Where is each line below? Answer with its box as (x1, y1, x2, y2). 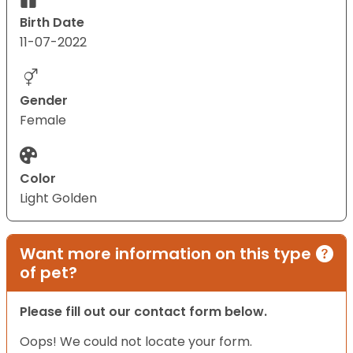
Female (20, 110, 66, 129)
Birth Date (20, 13, 84, 32)
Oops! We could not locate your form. (20, 332, 252, 351)
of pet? (20, 261, 77, 284)
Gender (20, 91, 68, 110)
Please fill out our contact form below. (20, 302, 267, 321)
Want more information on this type (20, 242, 311, 265)
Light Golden (20, 188, 97, 207)
